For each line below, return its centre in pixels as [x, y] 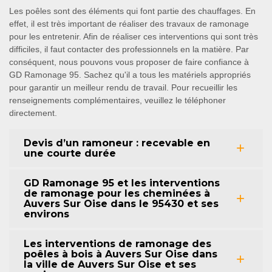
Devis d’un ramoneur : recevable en [117, 143]
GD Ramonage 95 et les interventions [122, 183]
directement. [33, 113]
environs [46, 214]
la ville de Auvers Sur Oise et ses [110, 264]
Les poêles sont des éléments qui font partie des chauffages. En [132, 11]
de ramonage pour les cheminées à [117, 193]
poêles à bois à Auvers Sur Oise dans [121, 254]
